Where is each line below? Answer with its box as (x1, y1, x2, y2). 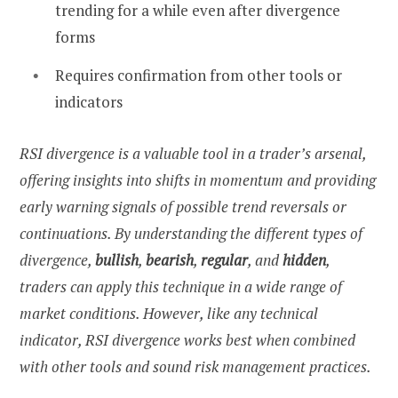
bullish (95, 250, 139, 271)
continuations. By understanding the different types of (20, 223, 362, 244)
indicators (55, 92, 123, 113)
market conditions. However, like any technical (20, 303, 318, 324)
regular (201, 250, 248, 271)
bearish (146, 250, 194, 271)
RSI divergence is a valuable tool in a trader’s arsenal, (20, 143, 366, 164)
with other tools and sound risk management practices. (20, 356, 371, 378)
